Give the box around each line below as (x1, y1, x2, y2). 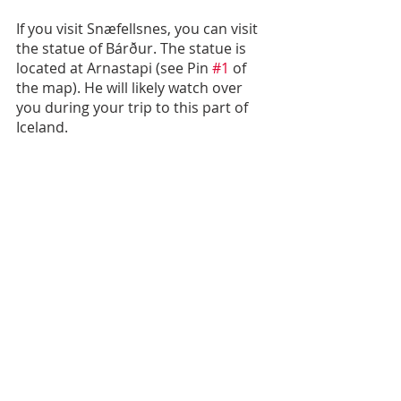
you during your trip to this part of (16, 97, 252, 117)
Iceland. (16, 116, 68, 137)
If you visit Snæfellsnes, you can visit (16, 18, 261, 38)
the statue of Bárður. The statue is (16, 38, 250, 58)
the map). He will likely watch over (16, 77, 246, 98)
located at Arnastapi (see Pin (16, 57, 212, 78)
